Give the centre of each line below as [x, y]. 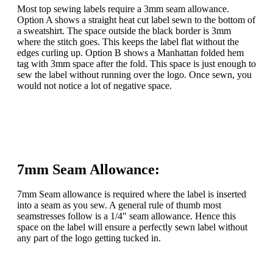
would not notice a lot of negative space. [94, 86]
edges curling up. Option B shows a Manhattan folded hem [130, 53]
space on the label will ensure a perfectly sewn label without [132, 227]
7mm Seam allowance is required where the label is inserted [132, 194]
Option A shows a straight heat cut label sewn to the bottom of [136, 20]
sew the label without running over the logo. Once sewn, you [134, 75]
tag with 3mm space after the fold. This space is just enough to [136, 64]
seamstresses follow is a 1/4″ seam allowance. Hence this [126, 216]
